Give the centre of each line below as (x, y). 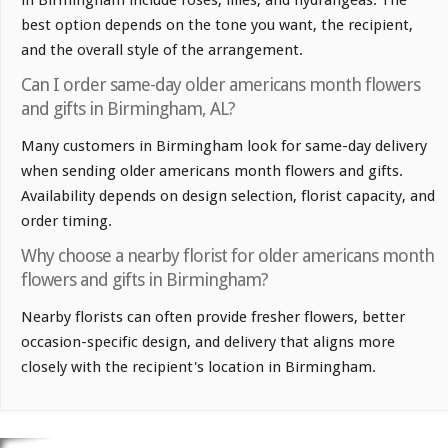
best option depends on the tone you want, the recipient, (217, 24)
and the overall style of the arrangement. (162, 49)
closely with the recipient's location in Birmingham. (198, 366)
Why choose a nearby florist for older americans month (227, 255)
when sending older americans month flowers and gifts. (212, 170)
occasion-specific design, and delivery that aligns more (208, 341)
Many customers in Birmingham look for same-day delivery (224, 145)
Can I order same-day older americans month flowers (220, 84)
